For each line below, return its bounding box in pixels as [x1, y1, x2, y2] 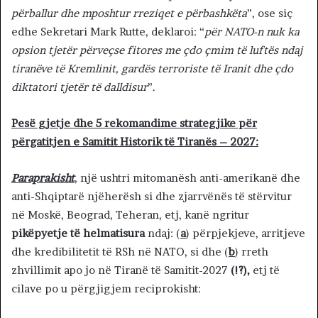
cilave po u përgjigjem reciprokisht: [11, 282, 201, 296]
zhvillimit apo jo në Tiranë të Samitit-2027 [11, 263, 231, 278]
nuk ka [266, 25, 300, 39]
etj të [250, 263, 280, 278]
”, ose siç [247, 6, 292, 21]
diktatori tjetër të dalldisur [11, 80, 148, 94]
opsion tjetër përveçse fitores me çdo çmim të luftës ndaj [11, 43, 302, 57]
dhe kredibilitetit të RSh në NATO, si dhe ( [11, 245, 229, 259]
